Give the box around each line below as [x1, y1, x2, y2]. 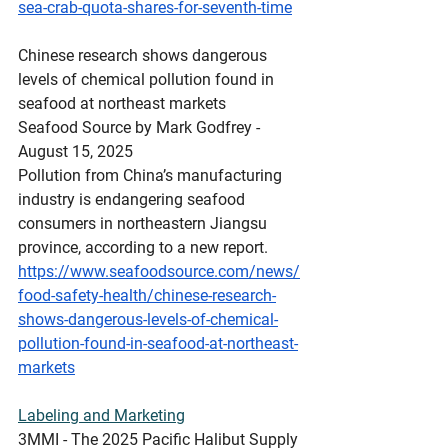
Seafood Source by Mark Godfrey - [18, 118, 264, 137]
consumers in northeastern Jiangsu [18, 214, 271, 233]
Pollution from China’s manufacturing [18, 166, 286, 185]
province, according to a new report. [18, 238, 268, 257]
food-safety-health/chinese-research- [18, 286, 276, 305]
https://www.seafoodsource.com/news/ [18, 262, 300, 281]
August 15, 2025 [18, 142, 133, 161]
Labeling [18, 406, 79, 425]
